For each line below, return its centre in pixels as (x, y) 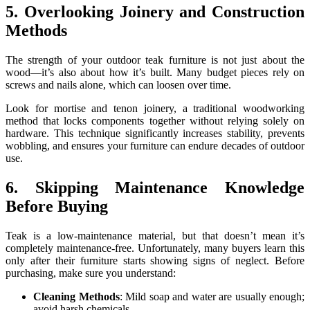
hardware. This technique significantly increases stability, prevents (155, 134)
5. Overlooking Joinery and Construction (155, 12)
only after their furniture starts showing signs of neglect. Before (155, 260)
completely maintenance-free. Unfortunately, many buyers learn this (155, 248)
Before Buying (57, 207)
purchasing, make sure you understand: (91, 273)
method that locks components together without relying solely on (155, 121)
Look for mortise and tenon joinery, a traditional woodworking (155, 109)
